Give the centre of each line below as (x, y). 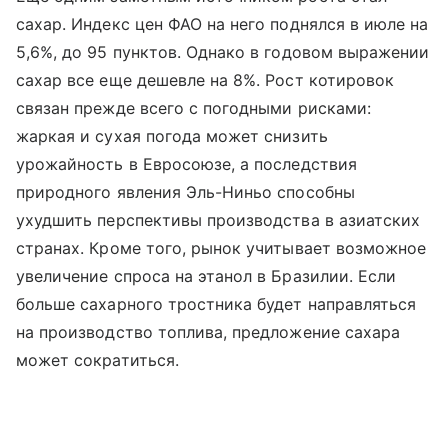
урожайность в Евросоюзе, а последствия (186, 164)
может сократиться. (97, 360)
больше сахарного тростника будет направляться (216, 304)
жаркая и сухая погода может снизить (172, 136)
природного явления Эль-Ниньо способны (185, 192)
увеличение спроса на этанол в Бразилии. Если (206, 276)
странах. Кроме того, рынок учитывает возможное (221, 248)
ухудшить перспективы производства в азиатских (218, 220)
